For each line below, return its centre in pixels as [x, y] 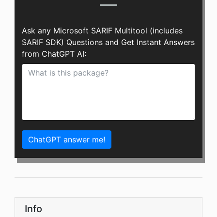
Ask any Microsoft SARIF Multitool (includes [102, 31]
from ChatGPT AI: [54, 54]
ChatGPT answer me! [67, 140]
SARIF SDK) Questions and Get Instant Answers [108, 42]
